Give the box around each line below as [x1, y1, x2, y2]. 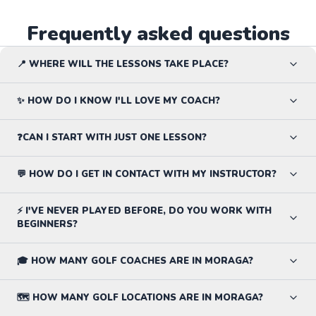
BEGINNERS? [17, 217, 78, 231]
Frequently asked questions [26, 20, 290, 47]
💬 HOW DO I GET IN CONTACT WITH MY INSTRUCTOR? [17, 167, 276, 181]
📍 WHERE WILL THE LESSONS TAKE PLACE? [17, 57, 229, 71]
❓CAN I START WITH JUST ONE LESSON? [17, 130, 207, 144]
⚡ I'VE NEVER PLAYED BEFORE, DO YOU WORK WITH [17, 204, 272, 217]
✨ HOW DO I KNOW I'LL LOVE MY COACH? [17, 94, 220, 107]
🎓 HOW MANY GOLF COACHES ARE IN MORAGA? [17, 254, 253, 267]
